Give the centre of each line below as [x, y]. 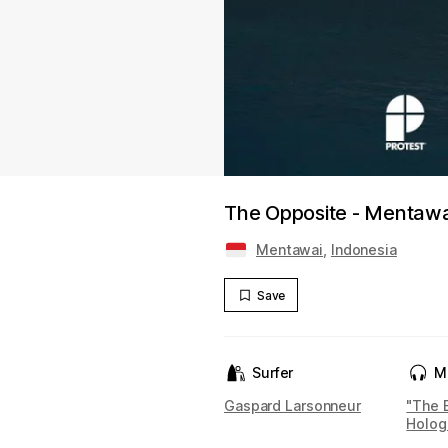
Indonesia [363, 249]
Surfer [273, 372]
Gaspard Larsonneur [292, 405]
